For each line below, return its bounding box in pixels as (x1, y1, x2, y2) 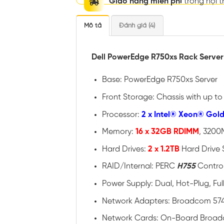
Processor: (101, 110, 139, 119)
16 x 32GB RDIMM (135, 127, 199, 136)
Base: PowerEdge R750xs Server (101, 75, 217, 84)
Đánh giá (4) (119, 22, 155, 29)
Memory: (101, 127, 135, 136)
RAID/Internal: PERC (101, 162, 177, 171)
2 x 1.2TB (147, 144, 181, 153)
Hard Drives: (101, 144, 148, 153)
